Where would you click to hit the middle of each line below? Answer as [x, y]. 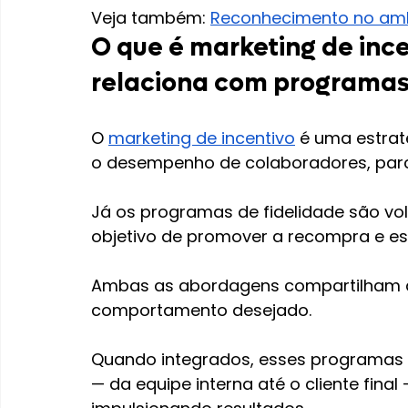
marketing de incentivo [202, 138]
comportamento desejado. [201, 311]
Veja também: [151, 18]
